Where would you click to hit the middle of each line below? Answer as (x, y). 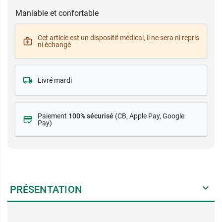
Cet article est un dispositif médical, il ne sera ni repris (118, 38)
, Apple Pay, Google (155, 116)
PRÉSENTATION (46, 189)
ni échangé (54, 45)
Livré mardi (55, 80)
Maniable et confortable (57, 13)
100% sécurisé (91, 116)
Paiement (53, 116)
